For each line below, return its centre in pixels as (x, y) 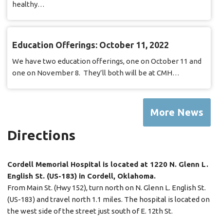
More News (177, 112)
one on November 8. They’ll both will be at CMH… (96, 73)
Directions (41, 135)
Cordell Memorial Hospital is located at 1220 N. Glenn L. (108, 164)
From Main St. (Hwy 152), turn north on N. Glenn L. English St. (107, 188)
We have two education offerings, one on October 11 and (107, 61)
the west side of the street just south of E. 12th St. (90, 211)
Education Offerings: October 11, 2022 (91, 45)
